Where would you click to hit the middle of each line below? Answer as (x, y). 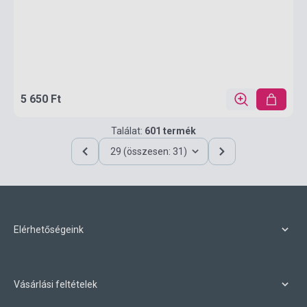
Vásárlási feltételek (56, 284)
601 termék (170, 131)
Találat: (128, 131)
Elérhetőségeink (49, 230)
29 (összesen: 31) (149, 151)
